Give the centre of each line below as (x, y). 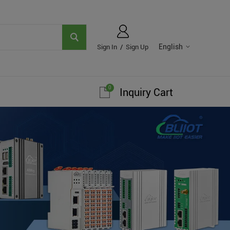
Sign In (107, 47)
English (171, 47)
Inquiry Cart (146, 92)
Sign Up (137, 47)
